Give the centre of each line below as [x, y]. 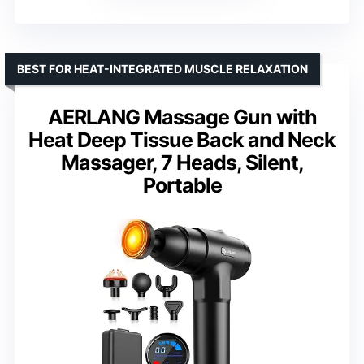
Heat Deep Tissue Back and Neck [182, 139]
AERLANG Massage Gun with [182, 117]
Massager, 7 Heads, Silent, [182, 162]
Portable [182, 185]
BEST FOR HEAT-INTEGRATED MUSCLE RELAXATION [162, 68]
